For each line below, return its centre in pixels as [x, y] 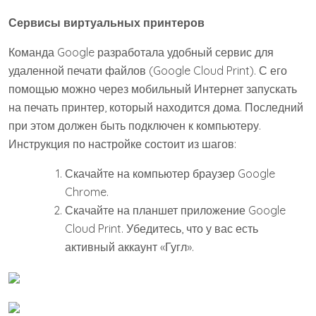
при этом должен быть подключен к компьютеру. [135, 126]
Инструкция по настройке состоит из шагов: [122, 144]
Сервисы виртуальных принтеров [107, 23]
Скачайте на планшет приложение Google [175, 210]
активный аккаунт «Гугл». [129, 247]
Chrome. [87, 192]
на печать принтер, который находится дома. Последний [156, 107]
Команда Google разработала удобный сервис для [141, 52]
